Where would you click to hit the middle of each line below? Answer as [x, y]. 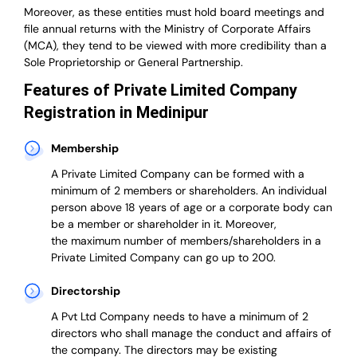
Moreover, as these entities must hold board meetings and [174, 12]
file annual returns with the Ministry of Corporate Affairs [167, 29]
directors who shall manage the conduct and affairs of [191, 333]
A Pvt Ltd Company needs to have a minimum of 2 [179, 317]
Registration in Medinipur [116, 113]
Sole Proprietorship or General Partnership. [133, 63]
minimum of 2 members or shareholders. [154, 191]
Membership [84, 149]
